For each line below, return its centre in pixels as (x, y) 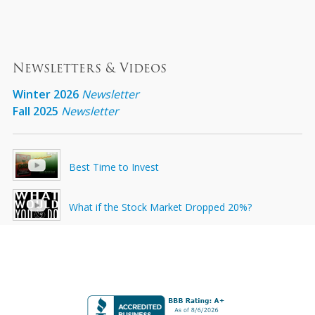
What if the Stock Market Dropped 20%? (160, 207)
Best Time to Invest (114, 167)
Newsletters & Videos (89, 68)
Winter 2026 (45, 94)
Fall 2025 (35, 111)
